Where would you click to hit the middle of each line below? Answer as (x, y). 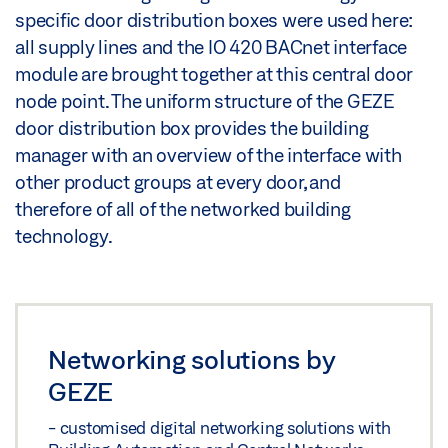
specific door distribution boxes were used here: (213, 19)
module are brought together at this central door (214, 73)
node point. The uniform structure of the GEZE (205, 100)
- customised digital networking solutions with (219, 428)
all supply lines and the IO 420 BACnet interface (211, 46)
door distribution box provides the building (192, 127)
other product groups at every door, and (178, 181)
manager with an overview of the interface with (208, 154)
